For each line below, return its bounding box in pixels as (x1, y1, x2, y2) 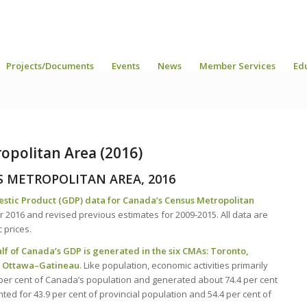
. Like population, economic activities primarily (79, 259, 268, 272)
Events (112, 60, 140, 72)
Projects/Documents (6, 60, 94, 72)
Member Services (199, 60, 275, 72)
